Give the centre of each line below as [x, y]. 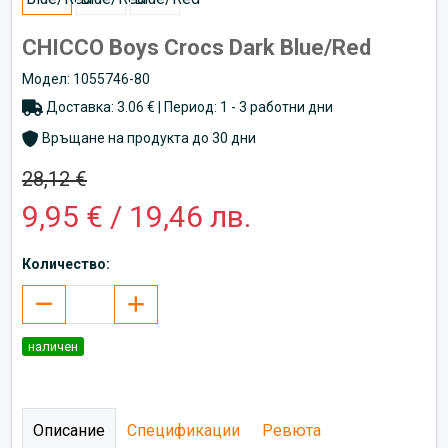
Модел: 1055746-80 [86, 78]
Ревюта [291, 430]
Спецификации [183, 430]
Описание [69, 430]
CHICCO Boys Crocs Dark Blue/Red [196, 47]
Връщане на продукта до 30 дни [147, 137]
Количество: [66, 263]
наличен [53, 346]
